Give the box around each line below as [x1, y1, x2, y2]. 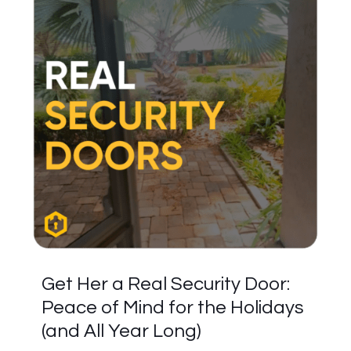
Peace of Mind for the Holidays [42, 298, 304, 317]
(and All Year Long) [42, 321, 201, 341]
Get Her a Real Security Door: [42, 274, 290, 294]
